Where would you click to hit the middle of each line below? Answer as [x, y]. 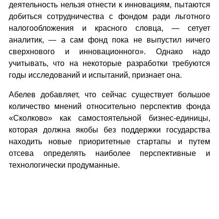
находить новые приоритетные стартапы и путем [109, 142]
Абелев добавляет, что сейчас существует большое [109, 95]
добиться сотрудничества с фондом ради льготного [109, 16]
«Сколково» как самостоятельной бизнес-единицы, [109, 118]
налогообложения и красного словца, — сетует [109, 28]
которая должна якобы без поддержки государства [109, 130]
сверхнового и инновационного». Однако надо [109, 52]
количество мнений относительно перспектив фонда [109, 106]
